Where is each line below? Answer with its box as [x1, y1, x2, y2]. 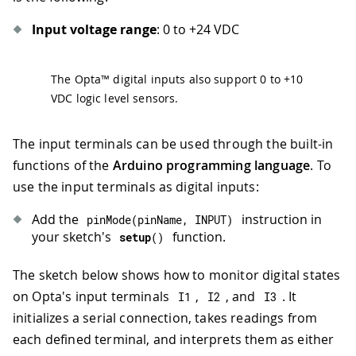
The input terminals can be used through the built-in [13, 134, 334, 153]
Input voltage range [32, 20, 157, 38]
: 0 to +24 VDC [157, 20, 239, 38]
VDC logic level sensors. [51, 90, 179, 106]
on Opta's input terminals [13, 287, 173, 305]
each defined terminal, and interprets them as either [13, 330, 335, 348]
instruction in [238, 210, 322, 228]
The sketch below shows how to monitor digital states [13, 265, 341, 284]
